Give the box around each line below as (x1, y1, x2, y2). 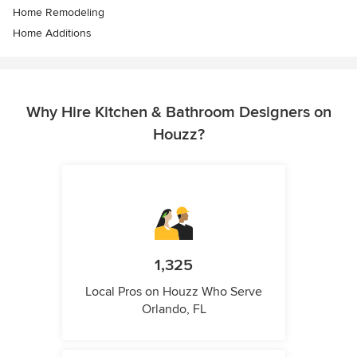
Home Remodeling (13, 5, 104, 19)
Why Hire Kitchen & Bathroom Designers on (25, 102, 331, 122)
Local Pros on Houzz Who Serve (85, 283, 262, 300)
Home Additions (13, 25, 92, 40)
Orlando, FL (141, 300, 206, 317)
